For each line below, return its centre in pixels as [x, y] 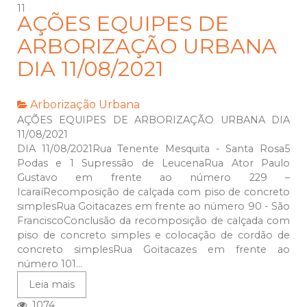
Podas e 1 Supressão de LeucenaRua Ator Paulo [153, 163]
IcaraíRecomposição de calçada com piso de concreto [153, 192]
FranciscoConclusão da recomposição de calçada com [153, 221]
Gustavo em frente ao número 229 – [153, 178]
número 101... [50, 264]
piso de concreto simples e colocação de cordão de [153, 235]
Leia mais [52, 285]
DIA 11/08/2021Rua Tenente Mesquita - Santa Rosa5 [153, 149]
